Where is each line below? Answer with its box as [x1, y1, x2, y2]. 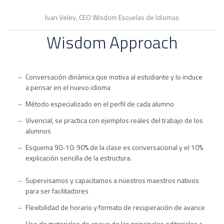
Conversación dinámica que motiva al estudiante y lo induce [25, 71, 202, 82]
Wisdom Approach [46, 29, 177, 55]
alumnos [25, 125, 51, 136]
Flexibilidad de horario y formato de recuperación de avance [25, 202, 205, 212]
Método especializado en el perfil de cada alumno [25, 98, 174, 109]
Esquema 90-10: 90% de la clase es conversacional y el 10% [25, 142, 203, 152]
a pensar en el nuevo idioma [25, 82, 110, 92]
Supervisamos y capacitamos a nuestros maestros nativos [25, 175, 199, 185]
